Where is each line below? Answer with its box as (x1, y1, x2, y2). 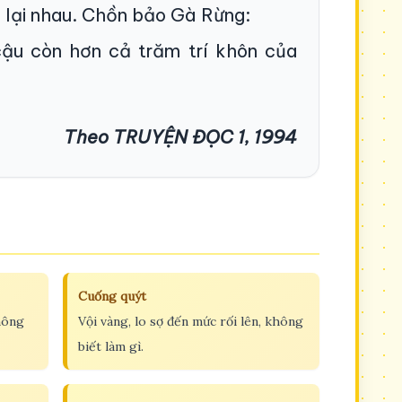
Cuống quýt (78, 287, 146, 304)
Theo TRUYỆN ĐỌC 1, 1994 (64, 125, 297, 148)
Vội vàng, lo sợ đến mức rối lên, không (78, 312, 303, 329)
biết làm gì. (78, 337, 144, 354)
